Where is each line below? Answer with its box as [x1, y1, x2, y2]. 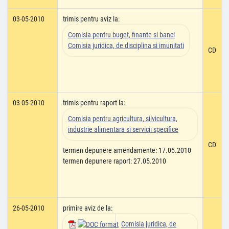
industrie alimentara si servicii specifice [68, 125, 178, 133]
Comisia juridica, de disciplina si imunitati [68, 41, 184, 50]
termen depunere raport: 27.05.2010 [63, 157, 166, 165]
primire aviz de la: [63, 204, 112, 212]
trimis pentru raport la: [63, 99, 125, 107]
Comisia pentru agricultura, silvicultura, [68, 114, 177, 123]
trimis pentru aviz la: [63, 15, 120, 23]
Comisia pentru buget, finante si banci [68, 31, 175, 39]
